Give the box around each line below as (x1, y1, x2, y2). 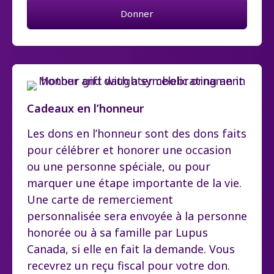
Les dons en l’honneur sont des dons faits (27, 126, 246, 141)
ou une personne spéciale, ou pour (27, 159, 210, 174)
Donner (120, 7, 154, 20)
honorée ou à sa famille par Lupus (27, 225, 208, 240)
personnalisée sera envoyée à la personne (27, 209, 247, 224)
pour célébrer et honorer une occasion (27, 143, 231, 158)
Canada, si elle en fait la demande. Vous (27, 242, 235, 257)
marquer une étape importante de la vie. (27, 176, 242, 191)
